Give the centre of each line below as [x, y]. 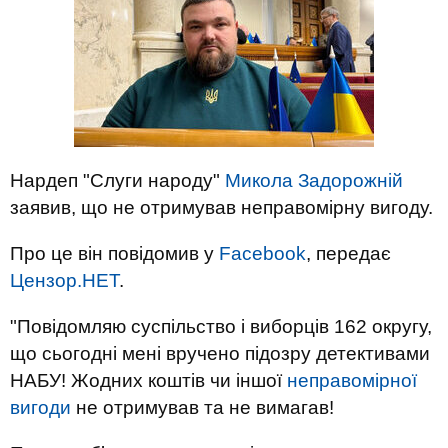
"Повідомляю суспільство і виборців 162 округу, [221, 326]
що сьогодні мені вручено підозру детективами [220, 353]
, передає [348, 253]
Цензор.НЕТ [64, 280]
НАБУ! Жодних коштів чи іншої [148, 380]
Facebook [262, 253]
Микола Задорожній [314, 180]
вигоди [40, 407]
